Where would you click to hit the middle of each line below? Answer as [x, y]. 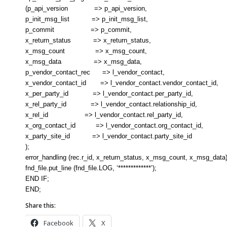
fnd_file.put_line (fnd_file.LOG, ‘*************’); [91, 168]
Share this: [41, 206]
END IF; [37, 179]
